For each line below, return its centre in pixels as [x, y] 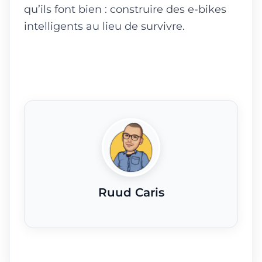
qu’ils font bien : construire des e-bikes [125, 9]
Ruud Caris [131, 192]
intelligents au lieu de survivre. [104, 26]
